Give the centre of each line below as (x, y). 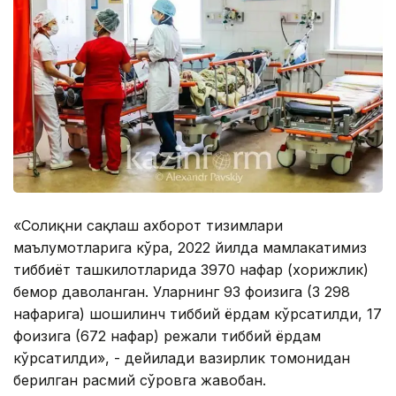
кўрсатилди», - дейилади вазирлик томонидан (182, 358)
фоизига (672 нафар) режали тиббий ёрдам (167, 335)
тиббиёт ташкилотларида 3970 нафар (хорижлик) (191, 269)
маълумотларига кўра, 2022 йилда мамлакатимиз (190, 247)
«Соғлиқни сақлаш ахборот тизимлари (148, 225)
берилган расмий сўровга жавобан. (140, 380)
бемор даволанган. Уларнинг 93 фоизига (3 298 (182, 291)
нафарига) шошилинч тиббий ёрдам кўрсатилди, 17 (198, 313)
